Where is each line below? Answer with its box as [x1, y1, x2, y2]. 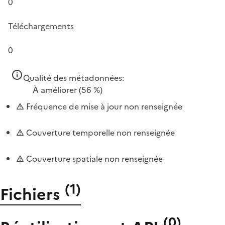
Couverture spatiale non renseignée [24, 153, 163, 165]
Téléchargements [8, 20, 74, 32]
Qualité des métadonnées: [23, 72, 124, 84]
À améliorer [33, 84, 77, 96]
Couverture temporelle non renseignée [24, 127, 175, 139]
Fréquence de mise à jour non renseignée [24, 100, 182, 113]
